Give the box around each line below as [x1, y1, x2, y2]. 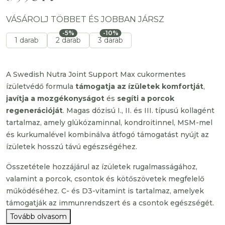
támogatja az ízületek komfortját [75, 82, 203, 91]
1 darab [15, 36, 39, 45]
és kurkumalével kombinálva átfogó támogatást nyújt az [6, 130, 209, 139]
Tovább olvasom [10, 212, 67, 221]
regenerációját [6, 106, 63, 115]
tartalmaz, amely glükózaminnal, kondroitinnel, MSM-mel [6, 118, 212, 127]
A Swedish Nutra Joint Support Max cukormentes [6, 70, 186, 79]
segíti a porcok [117, 94, 174, 103]
